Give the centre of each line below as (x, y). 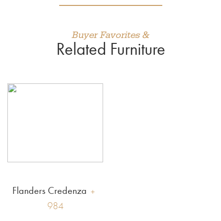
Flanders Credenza (49, 190)
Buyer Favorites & (110, 35)
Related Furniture (110, 49)
